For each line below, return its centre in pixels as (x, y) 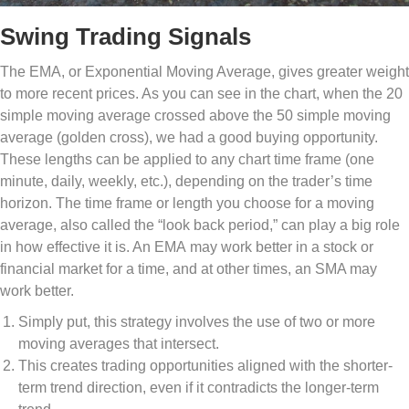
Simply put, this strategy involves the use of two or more (197, 322)
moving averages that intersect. (119, 344)
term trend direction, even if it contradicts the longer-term (199, 388)
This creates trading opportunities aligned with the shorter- (205, 366)
